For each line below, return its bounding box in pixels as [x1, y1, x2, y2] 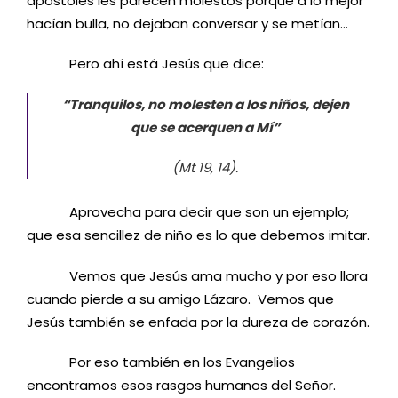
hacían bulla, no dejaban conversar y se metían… [27, 13, 348, 33]
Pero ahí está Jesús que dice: [27, 54, 264, 74]
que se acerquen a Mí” [131, 117, 280, 137]
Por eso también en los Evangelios [27, 353, 295, 372]
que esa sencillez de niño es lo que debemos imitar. [27, 226, 370, 245]
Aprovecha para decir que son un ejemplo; [27, 203, 349, 222]
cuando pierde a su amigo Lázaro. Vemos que [27, 289, 334, 308]
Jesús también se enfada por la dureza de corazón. [27, 312, 370, 331]
